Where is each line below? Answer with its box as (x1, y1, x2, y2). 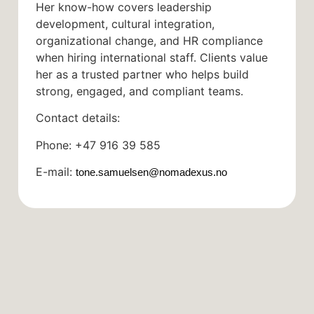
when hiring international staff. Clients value (36, 50, 268, 64)
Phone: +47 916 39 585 (36, 137, 161, 152)
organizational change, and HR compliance (36, 33, 263, 48)
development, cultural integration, (36, 16, 214, 31)
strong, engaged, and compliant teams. (36, 83, 243, 98)
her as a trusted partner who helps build (36, 67, 249, 81)
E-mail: (36, 165, 76, 179)
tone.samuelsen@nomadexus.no (76, 167, 227, 179)
